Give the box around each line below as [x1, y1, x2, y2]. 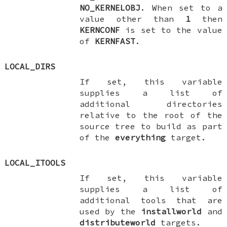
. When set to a [140, 2, 222, 13]
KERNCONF [80, 24, 121, 35]
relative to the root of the [80, 109, 222, 120]
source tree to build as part [80, 121, 222, 131]
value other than [80, 13, 185, 24]
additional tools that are [80, 195, 222, 205]
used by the [80, 206, 141, 216]
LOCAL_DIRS [5, 61, 56, 71]
